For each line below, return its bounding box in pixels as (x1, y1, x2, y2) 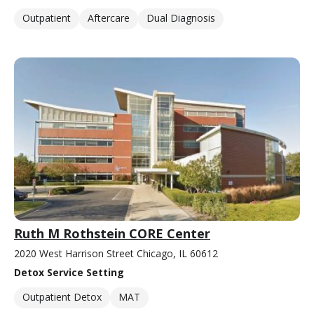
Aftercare (88, 11, 130, 25)
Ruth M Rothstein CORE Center (14, 225, 210, 243)
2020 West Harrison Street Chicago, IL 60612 (14, 247, 218, 261)
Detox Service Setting (14, 266, 124, 280)
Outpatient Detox (22, 290, 102, 304)
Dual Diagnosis (146, 11, 215, 25)
